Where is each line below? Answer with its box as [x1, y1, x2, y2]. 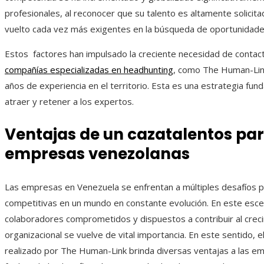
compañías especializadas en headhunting [5, 64, 173, 76]
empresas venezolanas [5, 143, 190, 165]
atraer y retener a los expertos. [5, 95, 134, 108]
